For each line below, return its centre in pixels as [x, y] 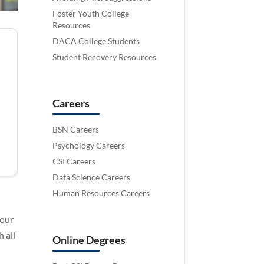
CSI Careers [74, 161]
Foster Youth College [91, 13]
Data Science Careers [92, 177]
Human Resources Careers [101, 193]
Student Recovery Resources [105, 57]
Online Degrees [89, 240]
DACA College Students [96, 41]
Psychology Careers [89, 146]
